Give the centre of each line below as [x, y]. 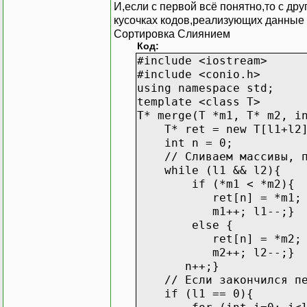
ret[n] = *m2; [219, 238]
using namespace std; [206, 88]
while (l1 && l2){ [209, 170]
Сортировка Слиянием [172, 34]
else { [185, 225]
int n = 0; [185, 143]
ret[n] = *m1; [219, 197]
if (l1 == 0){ [195, 293]
